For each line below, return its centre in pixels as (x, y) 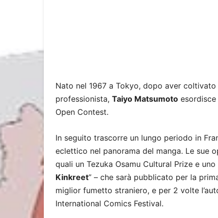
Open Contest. (83, 112)
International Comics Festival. (109, 203)
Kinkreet (72, 177)
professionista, (84, 99)
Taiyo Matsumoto (145, 99)
